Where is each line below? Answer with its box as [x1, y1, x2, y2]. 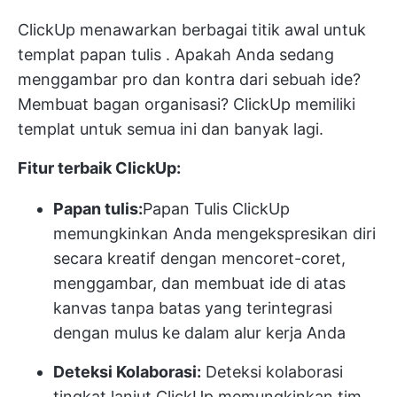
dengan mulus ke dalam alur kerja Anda [53, 323, 346, 343]
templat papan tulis [18, 45, 161, 65]
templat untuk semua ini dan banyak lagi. [18, 120, 323, 139]
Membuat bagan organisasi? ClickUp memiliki [18, 95, 355, 114]
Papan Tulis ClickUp [143, 199, 290, 219]
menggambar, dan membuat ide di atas [53, 274, 346, 293]
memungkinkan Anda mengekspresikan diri [53, 224, 376, 244]
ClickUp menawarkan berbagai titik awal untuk [18, 20, 366, 40]
